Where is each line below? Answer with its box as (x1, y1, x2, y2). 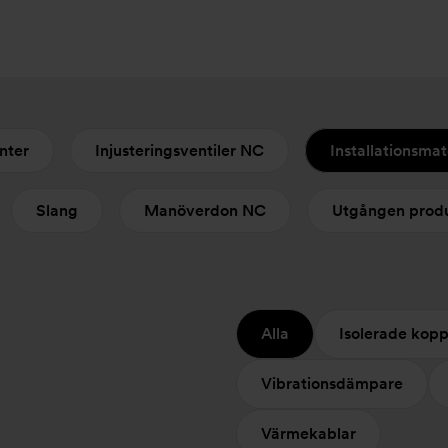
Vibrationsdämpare (261, 374, 403, 393)
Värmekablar (261, 424, 356, 443)
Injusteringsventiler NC (95, 141, 264, 160)
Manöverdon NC (144, 201, 266, 220)
